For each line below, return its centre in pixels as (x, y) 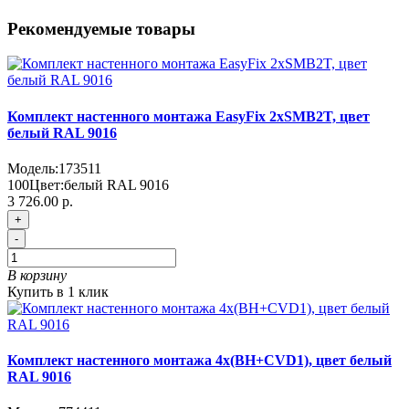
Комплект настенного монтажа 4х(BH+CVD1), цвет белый (199, 361)
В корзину (37, 275)
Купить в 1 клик (58, 291)
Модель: (33, 168)
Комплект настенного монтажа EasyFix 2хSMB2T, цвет (189, 116)
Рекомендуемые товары (101, 28)
